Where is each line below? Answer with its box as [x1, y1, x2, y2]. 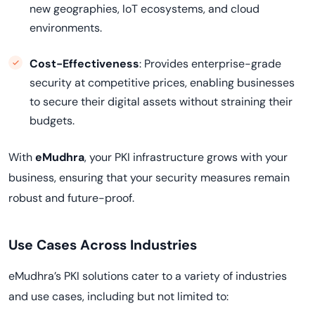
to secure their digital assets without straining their [30, 94, 292, 109]
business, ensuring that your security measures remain [8, 170, 290, 185]
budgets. [30, 113, 75, 128]
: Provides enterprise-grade [139, 56, 281, 71]
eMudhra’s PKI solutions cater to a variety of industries [8, 269, 287, 283]
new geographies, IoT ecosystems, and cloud [30, 1, 259, 16]
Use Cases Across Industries [8, 236, 197, 254]
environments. [30, 20, 102, 35]
